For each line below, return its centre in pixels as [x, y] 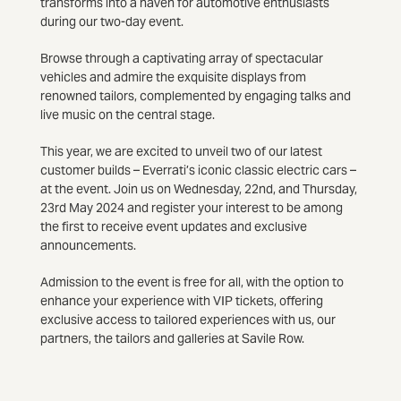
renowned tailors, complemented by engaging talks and [195, 96]
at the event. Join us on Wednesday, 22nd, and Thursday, [198, 189]
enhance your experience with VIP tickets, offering [181, 301]
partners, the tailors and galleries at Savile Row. [172, 338]
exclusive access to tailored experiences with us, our [188, 320]
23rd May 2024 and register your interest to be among [191, 208]
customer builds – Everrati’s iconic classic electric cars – [198, 170]
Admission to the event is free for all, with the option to [192, 282]
